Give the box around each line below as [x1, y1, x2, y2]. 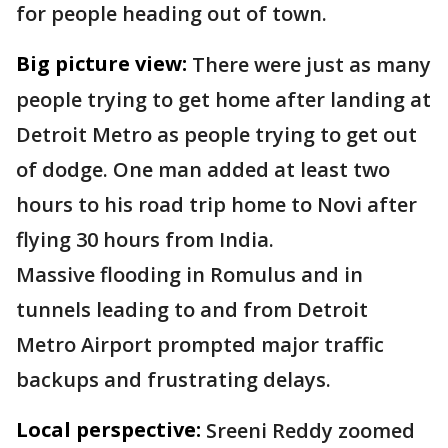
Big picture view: [16, 50, 187, 77]
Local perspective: [16, 416, 201, 443]
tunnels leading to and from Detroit [16, 296, 368, 323]
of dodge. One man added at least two [16, 156, 390, 183]
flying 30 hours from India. [16, 226, 274, 253]
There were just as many [192, 51, 431, 78]
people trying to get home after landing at [16, 86, 431, 113]
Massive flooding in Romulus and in [16, 261, 363, 288]
